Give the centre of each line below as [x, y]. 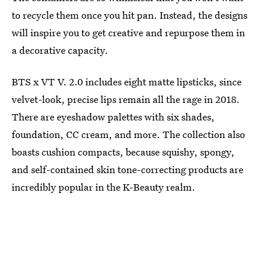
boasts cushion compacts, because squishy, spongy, [123, 152]
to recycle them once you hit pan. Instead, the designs [130, 15]
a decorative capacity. [60, 50]
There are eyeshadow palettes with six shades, [113, 117]
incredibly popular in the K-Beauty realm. [104, 187]
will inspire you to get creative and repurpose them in [128, 32]
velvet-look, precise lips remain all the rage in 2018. [126, 99]
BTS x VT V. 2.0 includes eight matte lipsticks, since [127, 82]
